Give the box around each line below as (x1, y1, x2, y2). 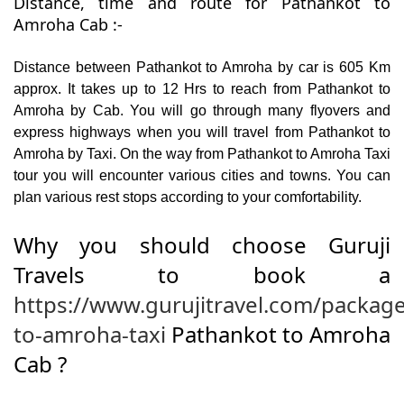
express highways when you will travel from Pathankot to (14, 124, 390, 141)
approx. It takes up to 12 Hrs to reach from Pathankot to (14, 81, 390, 97)
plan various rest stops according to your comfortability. (14, 189, 365, 206)
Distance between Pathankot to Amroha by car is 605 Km (14, 60, 390, 76)
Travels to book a (14, 260, 390, 290)
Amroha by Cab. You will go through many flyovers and (14, 103, 390, 119)
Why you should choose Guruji (14, 230, 390, 261)
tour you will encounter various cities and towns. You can (14, 168, 390, 184)
